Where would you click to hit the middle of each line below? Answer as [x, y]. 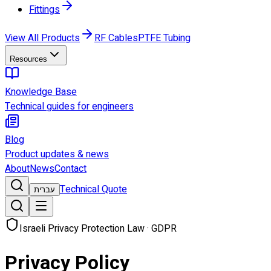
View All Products [42, 38]
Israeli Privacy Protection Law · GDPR [98, 229]
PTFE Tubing [164, 38]
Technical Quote [93, 189]
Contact [70, 169]
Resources [28, 59]
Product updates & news [57, 154]
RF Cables [116, 38]
